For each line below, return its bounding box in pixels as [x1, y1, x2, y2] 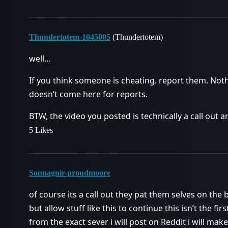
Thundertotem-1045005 [29, 33, 110, 41]
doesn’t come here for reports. [29, 89, 148, 100]
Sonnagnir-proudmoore [29, 168, 110, 177]
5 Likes [29, 126, 53, 134]
